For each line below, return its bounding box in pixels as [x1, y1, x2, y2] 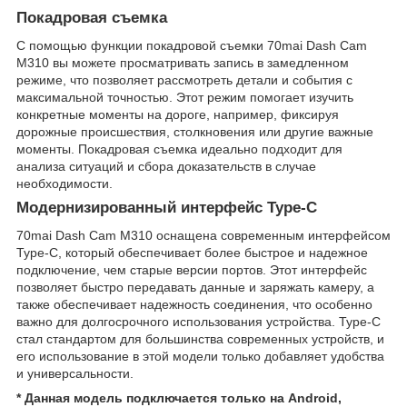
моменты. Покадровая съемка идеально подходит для [16, 142, 342, 157]
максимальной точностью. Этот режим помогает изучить [16, 90, 353, 105]
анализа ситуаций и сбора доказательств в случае [16, 159, 316, 174]
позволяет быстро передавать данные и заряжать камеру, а [16, 279, 374, 294]
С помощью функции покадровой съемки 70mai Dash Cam [16, 38, 367, 54]
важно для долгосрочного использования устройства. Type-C [16, 313, 381, 329]
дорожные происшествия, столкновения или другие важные [16, 124, 373, 140]
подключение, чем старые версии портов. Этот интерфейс [16, 262, 367, 277]
